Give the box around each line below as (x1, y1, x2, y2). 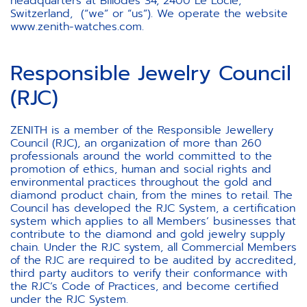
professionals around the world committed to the (10, 148, 272, 164)
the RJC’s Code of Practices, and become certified (10, 278, 279, 295)
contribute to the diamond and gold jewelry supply (10, 226, 285, 243)
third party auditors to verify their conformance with (10, 265, 287, 282)
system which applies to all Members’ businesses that (10, 213, 296, 230)
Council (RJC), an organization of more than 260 (10, 135, 262, 151)
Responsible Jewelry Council (10, 58, 291, 89)
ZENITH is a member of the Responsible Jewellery (10, 122, 273, 138)
